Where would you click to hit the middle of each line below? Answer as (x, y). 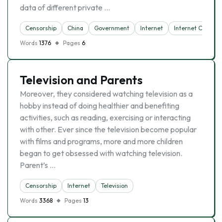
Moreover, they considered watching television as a (106, 94)
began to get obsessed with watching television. (101, 153)
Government (112, 28)
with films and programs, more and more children (101, 141)
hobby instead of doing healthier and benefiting (100, 106)
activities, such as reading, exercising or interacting (105, 117)
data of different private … (65, 7)
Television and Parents (81, 80)
